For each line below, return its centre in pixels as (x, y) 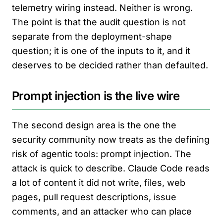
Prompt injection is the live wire (96, 96)
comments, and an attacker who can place (102, 212)
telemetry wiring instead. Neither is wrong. (102, 8)
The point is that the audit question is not (99, 22)
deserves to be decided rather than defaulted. (110, 65)
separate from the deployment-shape (92, 37)
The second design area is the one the (94, 125)
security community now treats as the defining (111, 140)
